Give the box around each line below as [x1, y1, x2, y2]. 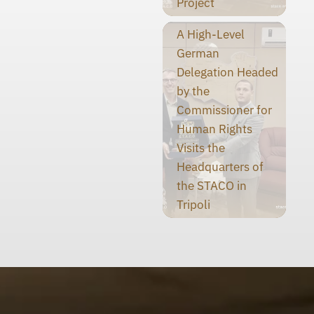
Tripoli [176, 197, 210, 213]
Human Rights [176, 121, 252, 137]
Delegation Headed [176, 64, 278, 81]
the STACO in [176, 178, 247, 194]
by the [176, 83, 210, 100]
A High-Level [176, 27, 245, 43]
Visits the [176, 140, 225, 156]
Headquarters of [176, 159, 264, 175]
